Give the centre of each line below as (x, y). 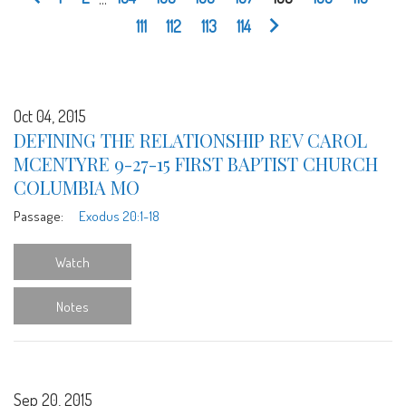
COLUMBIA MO (77, 187)
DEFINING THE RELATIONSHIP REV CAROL (190, 140)
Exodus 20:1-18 (119, 215)
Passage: (39, 215)
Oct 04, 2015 (50, 116)
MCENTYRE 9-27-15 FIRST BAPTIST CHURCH (196, 163)
